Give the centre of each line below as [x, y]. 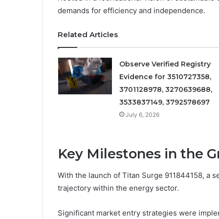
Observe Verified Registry [165, 64]
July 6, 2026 [142, 114]
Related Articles [88, 34]
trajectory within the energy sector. [118, 188]
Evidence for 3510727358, [165, 77]
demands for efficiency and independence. [131, 10]
